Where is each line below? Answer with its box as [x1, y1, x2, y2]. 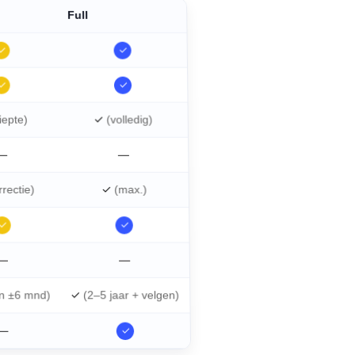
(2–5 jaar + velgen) [83, 288, 180, 302]
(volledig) [106, 113, 153, 126]
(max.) [113, 182, 147, 197]
